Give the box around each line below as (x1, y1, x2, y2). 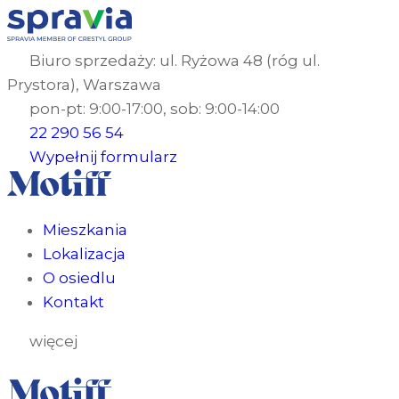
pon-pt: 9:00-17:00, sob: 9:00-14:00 (29, 100, 281, 118)
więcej (29, 332, 78, 350)
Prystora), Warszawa (7, 76, 161, 94)
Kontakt (43, 293, 104, 311)
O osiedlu (43, 269, 116, 287)
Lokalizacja (43, 245, 126, 263)
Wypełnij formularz (29, 148, 178, 166)
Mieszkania (43, 221, 127, 239)
